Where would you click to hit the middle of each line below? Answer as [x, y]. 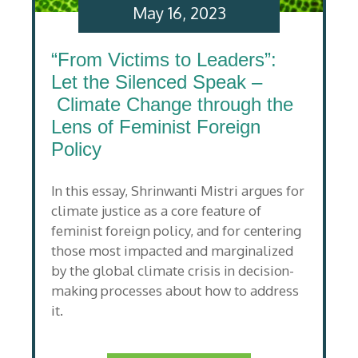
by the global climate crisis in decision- [173, 271]
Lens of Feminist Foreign [156, 126]
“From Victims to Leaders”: [164, 59]
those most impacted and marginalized [172, 251]
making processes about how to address [175, 291]
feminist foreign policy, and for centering [176, 231]
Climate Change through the [172, 104]
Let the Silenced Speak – [157, 82]
